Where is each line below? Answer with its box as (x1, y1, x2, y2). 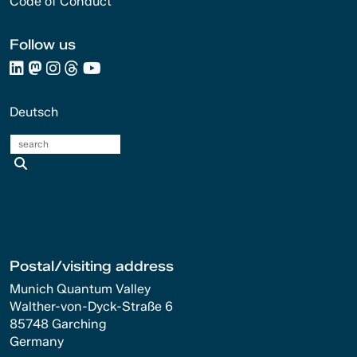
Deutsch (10, 104, 58, 120)
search (26, 156, 79, 170)
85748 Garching (10, 316, 107, 332)
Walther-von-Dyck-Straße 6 (10, 299, 173, 315)
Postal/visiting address (10, 257, 174, 275)
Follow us (10, 36, 76, 53)
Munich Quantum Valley (10, 281, 151, 297)
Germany (10, 334, 64, 350)
